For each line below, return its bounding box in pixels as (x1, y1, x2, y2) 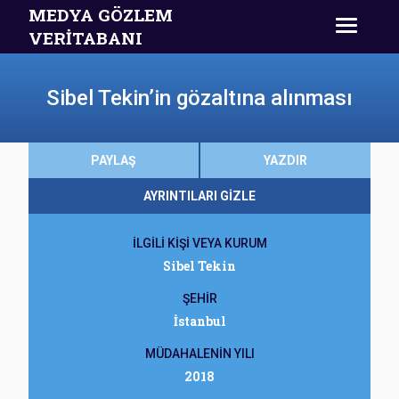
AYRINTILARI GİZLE (143, 189, 256, 203)
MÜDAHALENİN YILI (144, 346, 255, 361)
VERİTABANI (28, 27, 142, 49)
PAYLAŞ (91, 153, 136, 167)
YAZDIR (264, 153, 307, 167)
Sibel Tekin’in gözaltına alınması (46, 85, 353, 110)
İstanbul (173, 313, 226, 330)
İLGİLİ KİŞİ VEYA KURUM (132, 236, 267, 250)
